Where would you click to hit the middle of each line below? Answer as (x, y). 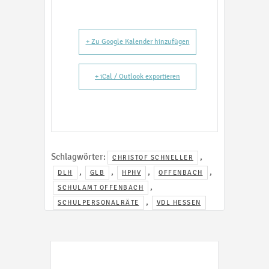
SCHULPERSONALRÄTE (98, 203)
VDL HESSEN (179, 203)
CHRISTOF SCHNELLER (153, 158)
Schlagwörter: (78, 157)
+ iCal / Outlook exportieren (138, 77)
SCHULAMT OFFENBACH (101, 188)
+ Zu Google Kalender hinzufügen (138, 42)
